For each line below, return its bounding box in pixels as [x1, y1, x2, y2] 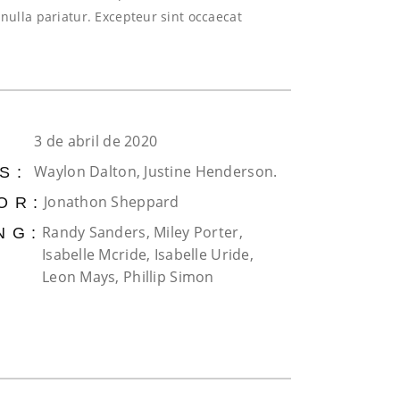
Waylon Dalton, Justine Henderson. [34, 162, 278, 181]
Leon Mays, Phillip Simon [41, 267, 214, 287]
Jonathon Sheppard [43, 192, 179, 212]
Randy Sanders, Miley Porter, [41, 222, 243, 242]
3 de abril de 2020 [34, 131, 158, 151]
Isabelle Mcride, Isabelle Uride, [41, 245, 254, 264]
